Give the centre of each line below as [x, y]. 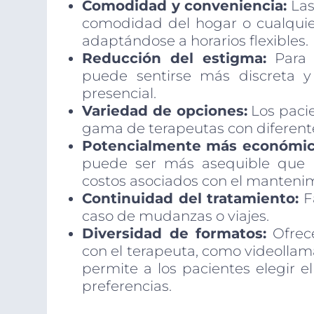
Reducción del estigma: [174, 59]
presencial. [120, 94]
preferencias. [127, 286]
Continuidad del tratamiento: [191, 199]
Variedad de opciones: [165, 111]
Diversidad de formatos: [175, 234]
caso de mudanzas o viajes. [176, 216]
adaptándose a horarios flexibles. [196, 41]
